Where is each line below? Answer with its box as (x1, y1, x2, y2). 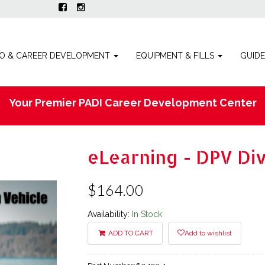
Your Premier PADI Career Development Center (8, 96, 257, 109)
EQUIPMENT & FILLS (136, 50, 216, 60)
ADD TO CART (106, 229, 153, 238)
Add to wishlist (184, 229, 232, 238)
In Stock (132, 209, 163, 219)
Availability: (88, 209, 132, 219)
